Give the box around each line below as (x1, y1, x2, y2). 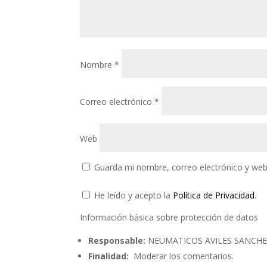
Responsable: (88, 234, 146, 246)
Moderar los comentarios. (129, 250, 234, 262)
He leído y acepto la (92, 189, 173, 201)
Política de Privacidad (173, 189, 255, 201)
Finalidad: (88, 250, 129, 262)
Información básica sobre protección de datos (80, 211, 259, 223)
